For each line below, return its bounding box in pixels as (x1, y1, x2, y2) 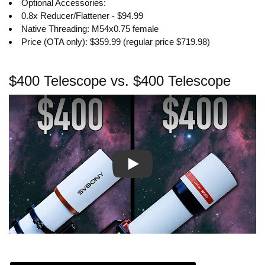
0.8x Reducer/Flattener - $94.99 (21, 10, 143, 21)
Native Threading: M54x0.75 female (21, 23, 159, 34)
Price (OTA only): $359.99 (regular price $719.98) (21, 36, 210, 47)
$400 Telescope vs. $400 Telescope (9, 72, 231, 89)
